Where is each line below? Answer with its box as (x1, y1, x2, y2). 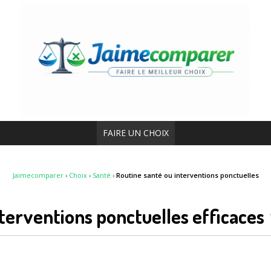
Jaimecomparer (12, 170, 64, 180)
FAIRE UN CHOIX (102, 126, 169, 139)
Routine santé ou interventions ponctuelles (116, 170, 259, 180)
